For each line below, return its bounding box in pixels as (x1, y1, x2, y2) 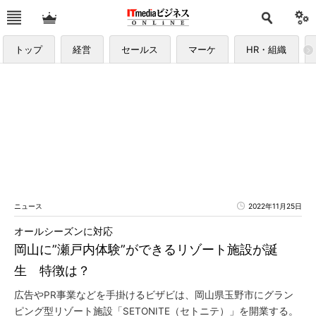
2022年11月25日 (248, 202, 302, 210)
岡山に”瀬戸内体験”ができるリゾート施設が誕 (14, 242, 278, 257)
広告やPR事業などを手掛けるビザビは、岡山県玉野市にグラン (14, 289, 293, 300)
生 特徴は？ (14, 263, 90, 278)
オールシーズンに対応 (14, 226, 113, 237)
